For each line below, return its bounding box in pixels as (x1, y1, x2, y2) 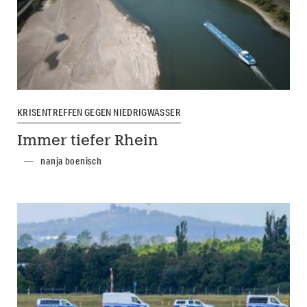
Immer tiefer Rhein (17, 134, 158, 149)
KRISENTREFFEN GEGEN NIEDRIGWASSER (17, 106, 181, 119)
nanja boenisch (40, 155, 102, 168)
